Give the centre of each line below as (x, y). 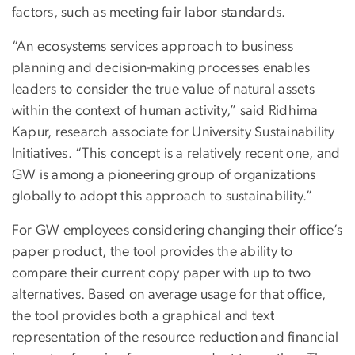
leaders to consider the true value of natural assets (163, 89)
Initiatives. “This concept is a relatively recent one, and (176, 153)
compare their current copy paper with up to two (162, 273)
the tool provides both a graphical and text (143, 316)
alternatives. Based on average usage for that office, (169, 294)
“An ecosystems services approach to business (153, 46)
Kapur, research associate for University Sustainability (174, 132)
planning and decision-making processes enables (161, 68)
